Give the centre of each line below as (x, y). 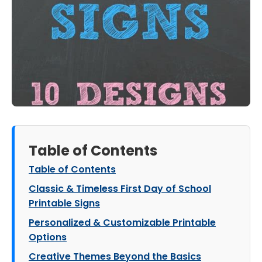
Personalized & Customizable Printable (122, 223)
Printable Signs (64, 203)
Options (48, 237)
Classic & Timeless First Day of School (120, 189)
